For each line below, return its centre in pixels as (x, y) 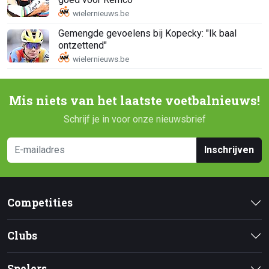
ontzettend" (83, 46)
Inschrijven (229, 150)
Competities (40, 202)
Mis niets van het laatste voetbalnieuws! (134, 100)
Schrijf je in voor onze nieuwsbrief (134, 119)
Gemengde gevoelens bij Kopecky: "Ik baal (147, 34)
